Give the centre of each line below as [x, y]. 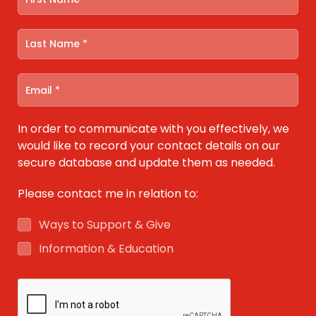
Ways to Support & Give [105, 225]
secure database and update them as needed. [146, 163]
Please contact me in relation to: [108, 194]
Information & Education [106, 249]
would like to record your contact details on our [149, 146]
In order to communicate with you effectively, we [153, 129]
